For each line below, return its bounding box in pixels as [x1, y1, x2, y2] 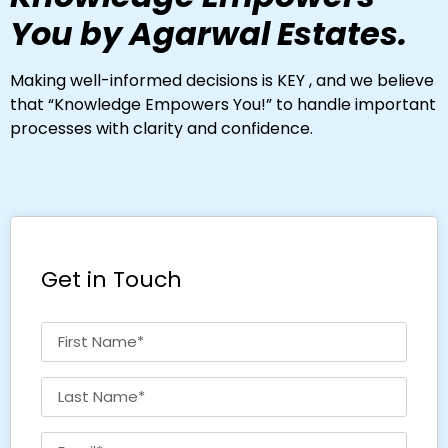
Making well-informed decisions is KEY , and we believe [10, 69, 434, 93]
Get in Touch [41, 263, 182, 295]
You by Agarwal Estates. [10, 11, 407, 57]
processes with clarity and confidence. [10, 117, 313, 141]
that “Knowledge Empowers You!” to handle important [10, 93, 436, 117]
